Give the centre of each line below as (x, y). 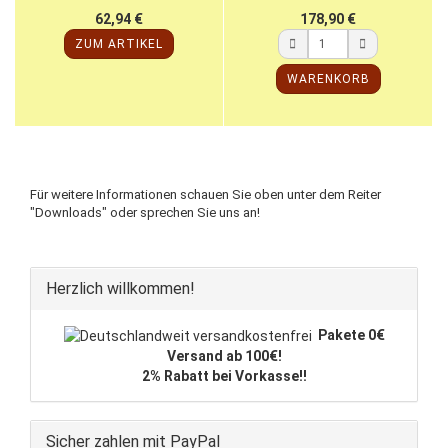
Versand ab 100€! (224, 355)
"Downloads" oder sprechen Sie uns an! (145, 212)
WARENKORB (328, 78)
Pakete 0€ (351, 334)
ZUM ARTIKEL (119, 43)
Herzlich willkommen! (120, 288)
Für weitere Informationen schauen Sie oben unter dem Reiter (205, 194)
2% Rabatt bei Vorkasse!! (224, 375)
